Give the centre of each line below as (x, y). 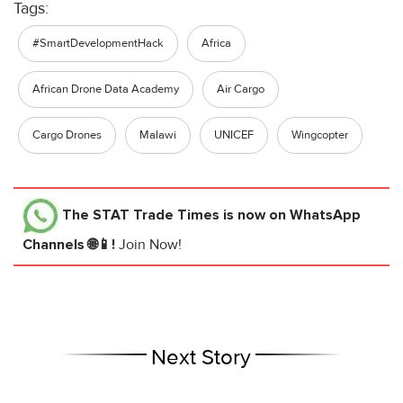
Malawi (158, 135)
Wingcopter (320, 135)
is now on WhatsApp (290, 215)
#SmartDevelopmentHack (98, 44)
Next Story (201, 358)
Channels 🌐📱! (71, 245)
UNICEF (234, 135)
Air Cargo (241, 90)
